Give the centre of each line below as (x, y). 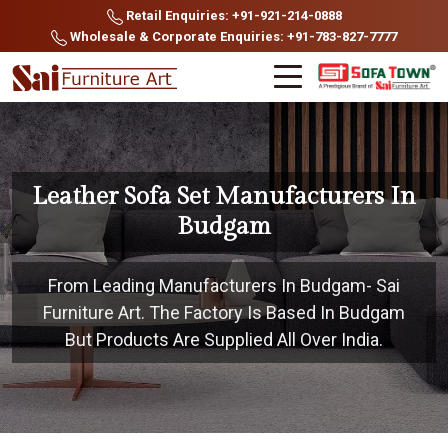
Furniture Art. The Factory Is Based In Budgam (224, 312)
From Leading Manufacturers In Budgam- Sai (224, 285)
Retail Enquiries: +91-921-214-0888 (232, 15)
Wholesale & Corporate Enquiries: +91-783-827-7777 (232, 36)
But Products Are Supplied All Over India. (224, 339)
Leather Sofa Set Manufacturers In (224, 196)
